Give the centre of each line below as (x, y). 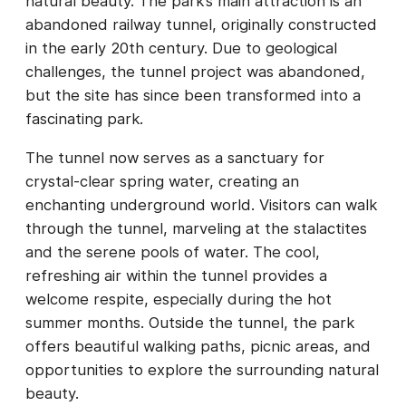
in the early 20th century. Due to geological (181, 48)
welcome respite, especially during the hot (179, 299)
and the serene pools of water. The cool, (173, 251)
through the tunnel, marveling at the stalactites (196, 228)
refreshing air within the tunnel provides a (176, 275)
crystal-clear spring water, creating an (162, 181)
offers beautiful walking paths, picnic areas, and (198, 346)
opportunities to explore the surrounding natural (202, 369)
